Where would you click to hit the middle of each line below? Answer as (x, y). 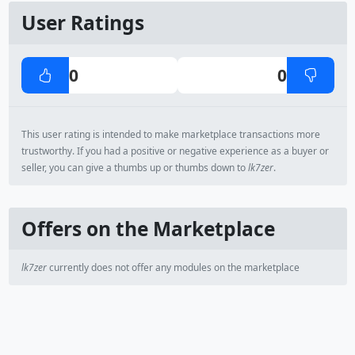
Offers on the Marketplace (148, 229)
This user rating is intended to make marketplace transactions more (170, 134)
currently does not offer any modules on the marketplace (173, 267)
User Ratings (82, 23)
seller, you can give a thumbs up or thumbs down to (134, 168)
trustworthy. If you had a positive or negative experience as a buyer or (175, 151)
